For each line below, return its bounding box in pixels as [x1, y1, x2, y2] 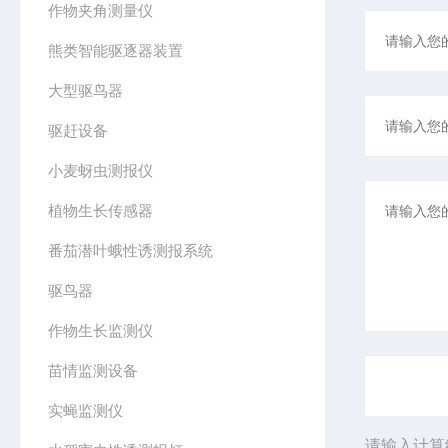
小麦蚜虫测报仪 [48, 162, 154, 179]
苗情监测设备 [48, 362, 139, 379]
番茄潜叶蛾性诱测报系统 [48, 242, 214, 259]
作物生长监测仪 [48, 322, 154, 339]
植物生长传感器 [48, 202, 154, 219]
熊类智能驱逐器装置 [48, 42, 184, 59]
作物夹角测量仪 [48, 2, 154, 19]
